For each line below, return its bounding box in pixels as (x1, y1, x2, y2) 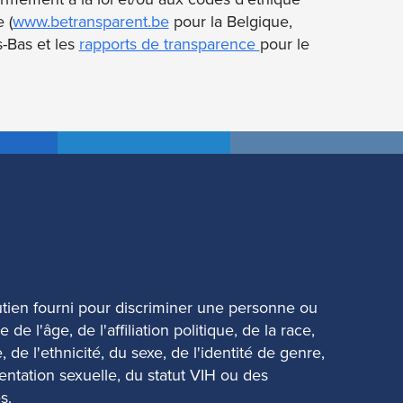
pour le (259, 32, 309, 55)
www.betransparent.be (12, 10, 169, 32)
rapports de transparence (78, 32, 260, 55)
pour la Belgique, (168, 10, 292, 32)
